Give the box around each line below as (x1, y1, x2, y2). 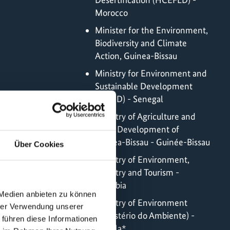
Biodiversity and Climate (95, 37, 187, 48)
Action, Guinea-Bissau (95, 50, 177, 61)
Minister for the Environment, (95, 24, 208, 35)
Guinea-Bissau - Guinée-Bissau (95, 136, 210, 147)
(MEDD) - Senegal (95, 93, 163, 104)
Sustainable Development (95, 80, 193, 91)
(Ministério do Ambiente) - (95, 209, 195, 221)
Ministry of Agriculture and (95, 110, 196, 122)
